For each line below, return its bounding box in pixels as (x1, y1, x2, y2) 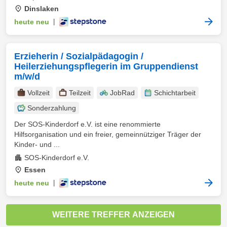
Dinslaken (24, 5, 59, 13)
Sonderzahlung (27, 104, 76, 112)
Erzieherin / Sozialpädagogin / (14, 51, 143, 61)
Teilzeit (69, 89, 91, 97)
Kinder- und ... (14, 140, 60, 148)
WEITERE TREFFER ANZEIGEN (52, 210, 175, 219)
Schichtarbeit (154, 89, 196, 97)
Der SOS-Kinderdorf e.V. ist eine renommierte (14, 120, 161, 128)
